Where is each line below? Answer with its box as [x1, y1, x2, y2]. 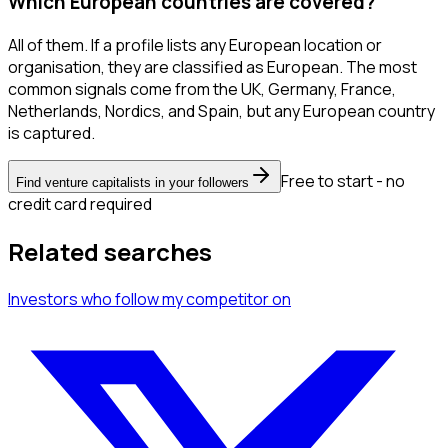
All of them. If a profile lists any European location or [8, 34, 382, 57]
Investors [8, 287, 78, 310]
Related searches [8, 235, 212, 269]
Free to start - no [281, 170, 405, 193]
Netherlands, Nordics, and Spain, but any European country [8, 100, 435, 123]
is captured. [8, 122, 95, 145]
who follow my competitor [81, 287, 269, 310]
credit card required [8, 193, 152, 216]
